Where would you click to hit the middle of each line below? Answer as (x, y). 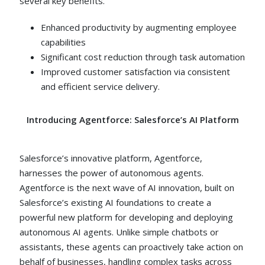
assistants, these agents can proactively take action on (132, 246)
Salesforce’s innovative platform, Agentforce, (111, 158)
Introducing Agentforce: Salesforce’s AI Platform (132, 120)
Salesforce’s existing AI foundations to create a (116, 202)
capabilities (64, 42)
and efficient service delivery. (101, 87)
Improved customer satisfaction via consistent (136, 72)
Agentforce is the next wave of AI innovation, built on (127, 187)
